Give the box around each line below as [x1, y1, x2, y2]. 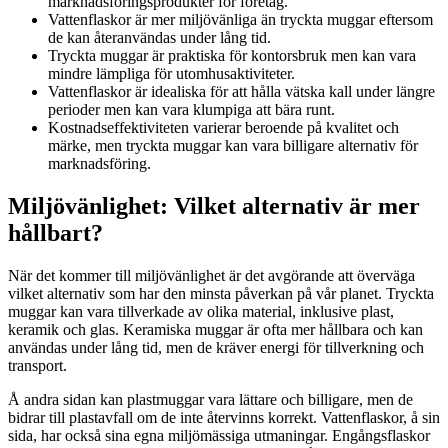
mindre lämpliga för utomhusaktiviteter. [48, 65, 295, 83]
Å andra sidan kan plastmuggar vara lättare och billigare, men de [8, 391, 413, 409]
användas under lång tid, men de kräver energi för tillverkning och [8, 339, 424, 357]
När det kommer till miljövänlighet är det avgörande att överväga [8, 267, 415, 285]
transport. [8, 357, 67, 375]
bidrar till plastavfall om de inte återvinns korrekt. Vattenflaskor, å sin [8, 409, 440, 427]
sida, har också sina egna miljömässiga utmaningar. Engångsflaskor [8, 427, 430, 445]
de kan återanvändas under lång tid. [48, 29, 271, 47]
